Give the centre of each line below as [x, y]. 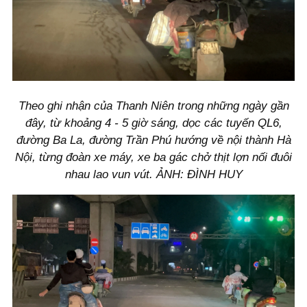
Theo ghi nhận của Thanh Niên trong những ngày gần [153, 106]
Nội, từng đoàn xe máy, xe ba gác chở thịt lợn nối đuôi [153, 158]
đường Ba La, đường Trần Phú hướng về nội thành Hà [153, 140]
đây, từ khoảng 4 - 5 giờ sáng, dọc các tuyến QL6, [153, 123]
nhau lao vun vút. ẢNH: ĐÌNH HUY [153, 175]
